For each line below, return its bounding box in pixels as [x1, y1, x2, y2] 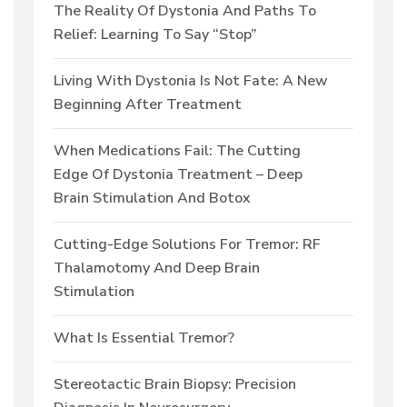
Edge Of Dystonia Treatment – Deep [54, 164, 303, 185]
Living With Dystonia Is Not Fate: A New [54, 71, 328, 92]
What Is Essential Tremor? [54, 328, 234, 349]
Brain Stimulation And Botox [54, 188, 251, 209]
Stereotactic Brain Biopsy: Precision [54, 374, 296, 395]
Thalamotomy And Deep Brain [54, 258, 260, 279]
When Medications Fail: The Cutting [54, 141, 301, 162]
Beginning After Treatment [54, 94, 242, 115]
